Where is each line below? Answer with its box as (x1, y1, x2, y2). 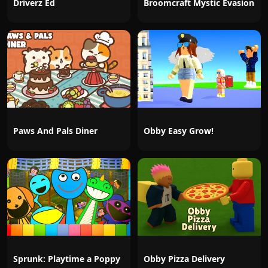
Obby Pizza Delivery (144, 253, 225, 264)
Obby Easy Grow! (144, 125, 214, 136)
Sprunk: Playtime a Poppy (13, 253, 120, 264)
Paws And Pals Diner (13, 125, 98, 136)
